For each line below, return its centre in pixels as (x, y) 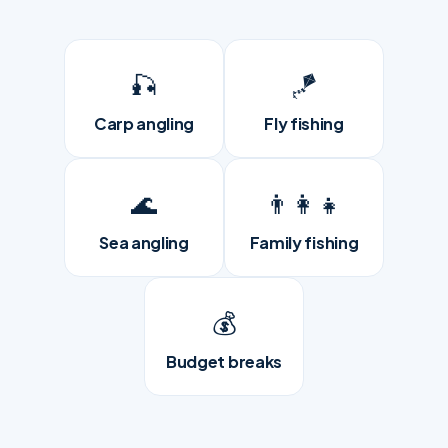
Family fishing (304, 242)
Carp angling (144, 123)
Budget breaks (224, 361)
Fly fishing (304, 123)
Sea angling (144, 242)
